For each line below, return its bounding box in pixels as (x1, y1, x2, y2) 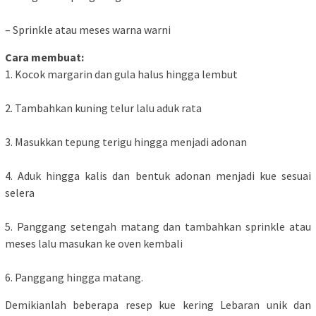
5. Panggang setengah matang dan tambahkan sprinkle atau (5, 219, 311, 234)
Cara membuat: (5, 50, 84, 65)
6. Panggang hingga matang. (5, 270, 143, 285)
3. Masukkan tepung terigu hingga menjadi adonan (5, 135, 247, 150)
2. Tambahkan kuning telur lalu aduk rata (5, 101, 202, 116)
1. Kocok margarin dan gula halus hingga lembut (5, 67, 238, 82)
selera (5, 186, 35, 200)
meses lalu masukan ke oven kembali (5, 236, 183, 251)
